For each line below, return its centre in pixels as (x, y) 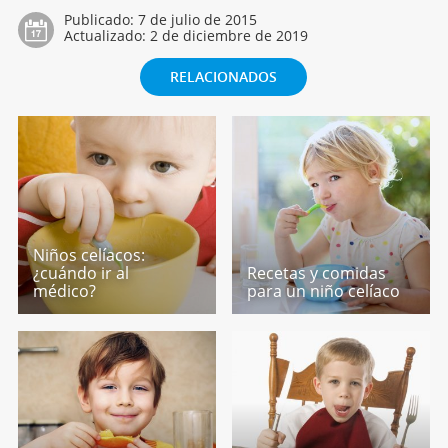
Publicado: (100, 20)
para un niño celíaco (324, 291)
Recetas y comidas (317, 273)
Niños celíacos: (88, 255)
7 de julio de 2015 (197, 20)
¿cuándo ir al (80, 273)
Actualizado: (106, 36)
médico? (64, 291)
